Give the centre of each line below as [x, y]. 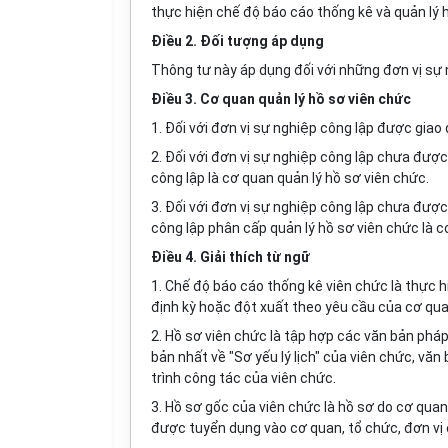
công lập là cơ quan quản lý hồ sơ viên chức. [290, 178]
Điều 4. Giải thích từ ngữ [230, 257]
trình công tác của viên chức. [243, 378]
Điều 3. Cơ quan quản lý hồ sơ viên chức [281, 99]
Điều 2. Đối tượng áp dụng [237, 41]
